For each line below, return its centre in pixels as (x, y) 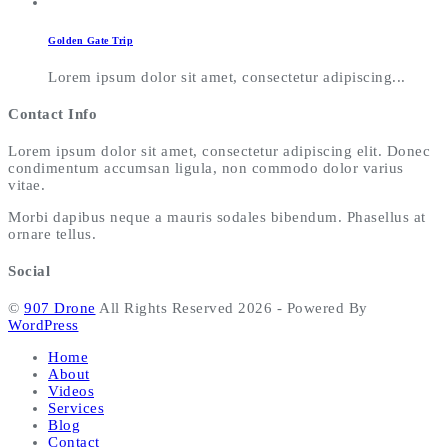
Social (29, 270)
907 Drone (60, 307)
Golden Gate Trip (90, 40)
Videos (71, 390)
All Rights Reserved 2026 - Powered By (231, 307)
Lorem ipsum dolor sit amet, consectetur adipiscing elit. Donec (219, 150)
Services (76, 407)
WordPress (43, 324)
